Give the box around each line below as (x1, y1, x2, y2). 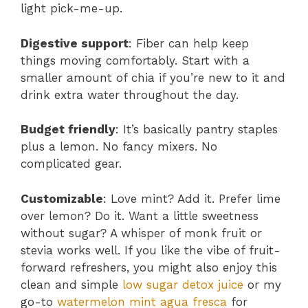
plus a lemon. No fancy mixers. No (21, 140, 217, 154)
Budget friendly (21, 122, 115, 137)
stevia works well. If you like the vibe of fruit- (21, 243, 280, 257)
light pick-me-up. (21, 1, 122, 16)
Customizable (21, 191, 103, 206)
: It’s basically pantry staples (115, 122, 278, 137)
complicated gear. (21, 157, 122, 171)
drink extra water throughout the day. (21, 87, 239, 102)
